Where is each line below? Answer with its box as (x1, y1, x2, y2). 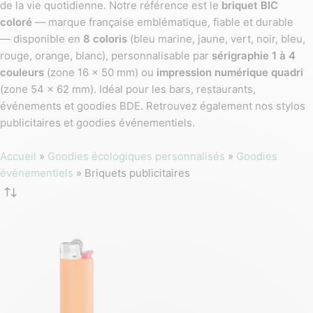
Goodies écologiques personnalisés (48, 150, 225, 163)
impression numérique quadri (156, 66, 303, 79)
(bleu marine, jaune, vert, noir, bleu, (127, 32, 305, 45)
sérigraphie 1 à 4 (212, 49, 296, 62)
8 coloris (83, 32, 127, 45)
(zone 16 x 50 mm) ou (44, 66, 156, 79)
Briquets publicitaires (85, 166, 190, 180)
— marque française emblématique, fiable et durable (32, 15, 293, 29)
